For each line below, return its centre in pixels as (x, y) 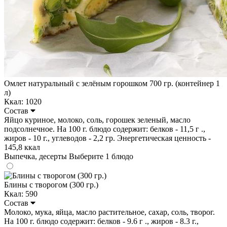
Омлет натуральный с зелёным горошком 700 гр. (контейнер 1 (112, 83)
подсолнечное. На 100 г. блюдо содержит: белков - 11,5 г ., (105, 129)
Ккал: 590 (21, 194)
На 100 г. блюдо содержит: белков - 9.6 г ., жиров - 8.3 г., (101, 221)
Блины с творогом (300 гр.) (51, 184)
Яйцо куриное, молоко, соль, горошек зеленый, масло (97, 120)
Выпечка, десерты (36, 156)
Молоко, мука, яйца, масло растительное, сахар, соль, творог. (109, 212)
